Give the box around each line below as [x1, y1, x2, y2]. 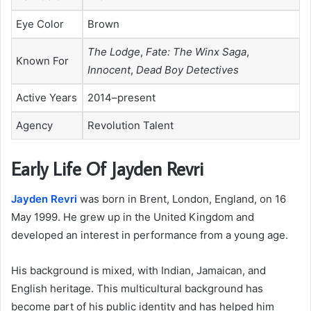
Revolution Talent [87, 119, 174, 133]
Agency [16, 119, 53, 133]
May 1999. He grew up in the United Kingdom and [11, 210, 254, 224]
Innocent [87, 63, 131, 77]
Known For [16, 54, 69, 68]
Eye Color [16, 17, 64, 31]
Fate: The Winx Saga [146, 45, 246, 59]
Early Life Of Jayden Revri [11, 155, 203, 180]
